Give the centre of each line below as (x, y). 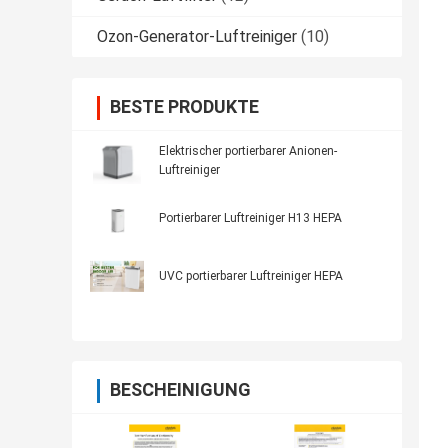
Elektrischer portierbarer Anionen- (248, 151)
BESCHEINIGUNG (180, 390)
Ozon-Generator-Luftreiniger (197, 37)
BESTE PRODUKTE (184, 107)
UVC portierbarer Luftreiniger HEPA (251, 276)
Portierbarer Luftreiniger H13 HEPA (250, 218)
